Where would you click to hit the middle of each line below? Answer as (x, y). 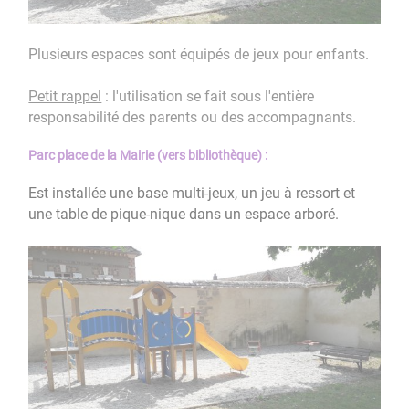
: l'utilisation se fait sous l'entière (208, 96)
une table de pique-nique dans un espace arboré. (184, 215)
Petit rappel (65, 96)
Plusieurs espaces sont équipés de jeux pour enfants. (199, 54)
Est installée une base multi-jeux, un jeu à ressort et (192, 194)
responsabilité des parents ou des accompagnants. (193, 117)
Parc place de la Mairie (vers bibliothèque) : (148, 156)
